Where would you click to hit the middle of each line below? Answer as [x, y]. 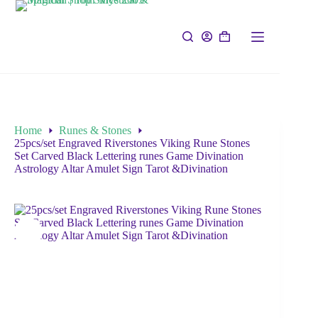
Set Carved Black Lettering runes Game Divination [129, 156]
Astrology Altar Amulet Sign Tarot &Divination [121, 169]
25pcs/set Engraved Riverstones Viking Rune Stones [132, 143]
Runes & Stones [95, 131]
